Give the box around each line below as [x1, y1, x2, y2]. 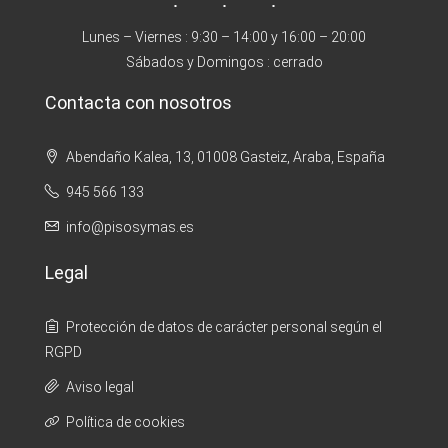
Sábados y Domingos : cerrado [125, 53, 323, 70]
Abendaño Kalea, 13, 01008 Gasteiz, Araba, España [63, 148, 385, 165]
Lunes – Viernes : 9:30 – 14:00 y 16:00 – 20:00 [82, 28, 366, 45]
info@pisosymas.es [66, 218, 194, 235]
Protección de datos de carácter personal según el [66, 318, 382, 335]
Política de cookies [66, 413, 185, 430]
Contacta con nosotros [45, 91, 232, 113]
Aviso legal [66, 378, 134, 395]
